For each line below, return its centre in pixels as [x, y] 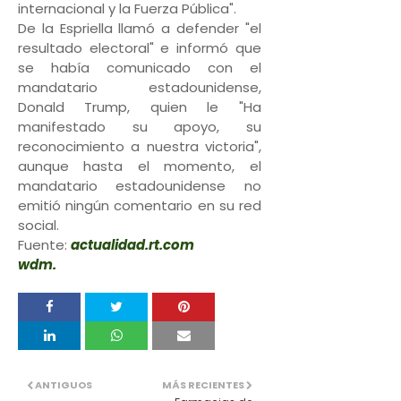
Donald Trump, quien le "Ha [140, 107]
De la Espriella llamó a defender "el [140, 28]
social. [40, 225]
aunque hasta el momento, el [140, 166]
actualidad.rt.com [132, 245]
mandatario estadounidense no [140, 186]
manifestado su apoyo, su [140, 127]
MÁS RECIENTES [203, 385]
